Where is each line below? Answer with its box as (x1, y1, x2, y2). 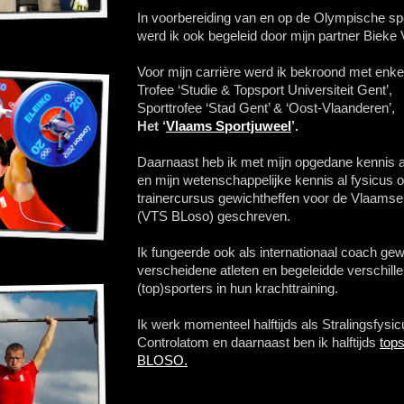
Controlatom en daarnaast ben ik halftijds (137, 335, 380, 350)
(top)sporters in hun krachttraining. (137, 280, 338, 296)
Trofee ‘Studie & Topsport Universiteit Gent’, (137, 82, 392, 97)
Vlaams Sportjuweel (166, 118, 291, 133)
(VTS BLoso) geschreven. (137, 208, 290, 224)
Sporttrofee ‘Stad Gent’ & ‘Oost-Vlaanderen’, (137, 100, 395, 115)
